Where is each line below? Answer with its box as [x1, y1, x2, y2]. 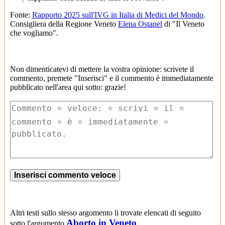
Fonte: [10, 10, 32, 19]
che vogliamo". [10, 28, 58, 37]
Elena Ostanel [118, 19, 162, 28]
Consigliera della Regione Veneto [10, 19, 118, 28]
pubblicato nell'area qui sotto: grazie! [10, 82, 126, 91]
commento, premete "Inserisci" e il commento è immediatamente [10, 73, 213, 82]
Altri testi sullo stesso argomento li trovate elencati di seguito [10, 208, 201, 217]
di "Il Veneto [162, 19, 204, 28]
